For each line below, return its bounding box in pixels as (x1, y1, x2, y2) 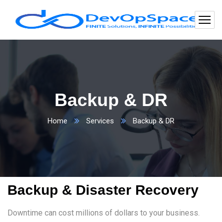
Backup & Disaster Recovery (7, 182, 199, 198)
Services (86, 116, 114, 125)
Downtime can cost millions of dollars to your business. (7, 208, 200, 218)
